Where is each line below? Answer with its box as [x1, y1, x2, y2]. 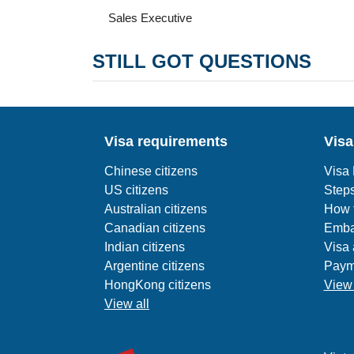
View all [104, 297, 149, 311]
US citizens [104, 183, 168, 197]
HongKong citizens [104, 278, 211, 292]
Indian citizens [104, 240, 185, 254]
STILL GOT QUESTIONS [92, 51, 311, 72]
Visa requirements [104, 134, 228, 149]
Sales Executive [108, 11, 192, 24]
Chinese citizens [104, 164, 198, 178]
